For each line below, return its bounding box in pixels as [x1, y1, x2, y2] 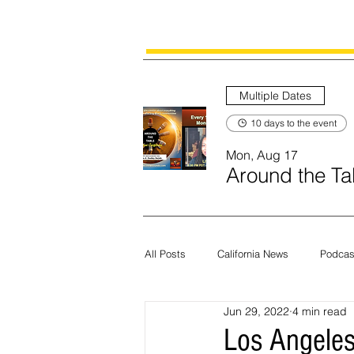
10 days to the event [250, 117, 337, 129]
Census [269, 311, 304, 323]
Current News [176, 311, 238, 323]
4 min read [292, 303, 347, 318]
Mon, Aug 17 [226, 147, 298, 163]
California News [217, 247, 288, 260]
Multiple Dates [239, 88, 311, 103]
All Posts [145, 247, 186, 260]
